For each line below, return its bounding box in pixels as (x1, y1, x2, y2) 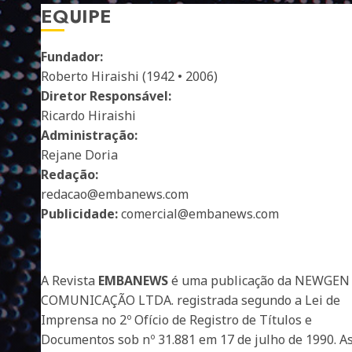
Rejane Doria (41, 146, 118, 164)
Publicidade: (41, 205, 121, 223)
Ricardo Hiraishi (41, 107, 136, 125)
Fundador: (41, 48, 103, 66)
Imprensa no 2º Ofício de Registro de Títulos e (41, 311, 312, 329)
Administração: (41, 126, 137, 145)
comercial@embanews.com (121, 205, 279, 223)
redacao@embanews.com (41, 185, 189, 203)
